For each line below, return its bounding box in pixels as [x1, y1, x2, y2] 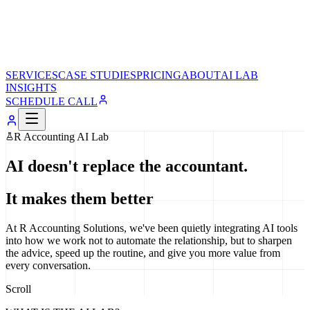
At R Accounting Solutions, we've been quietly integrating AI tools [6, 221, 298, 234]
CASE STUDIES [58, 69, 136, 81]
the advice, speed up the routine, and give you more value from [6, 246, 280, 259]
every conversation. [6, 259, 91, 271]
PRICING [136, 69, 181, 81]
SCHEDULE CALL [6, 95, 98, 107]
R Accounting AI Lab [14, 131, 109, 143]
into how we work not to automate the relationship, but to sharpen [6, 234, 292, 246]
